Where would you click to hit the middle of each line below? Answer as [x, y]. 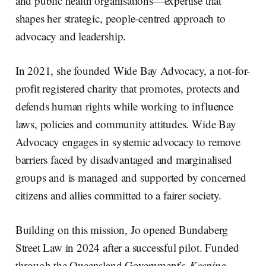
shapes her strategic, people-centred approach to [120, 18]
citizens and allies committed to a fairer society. [118, 195]
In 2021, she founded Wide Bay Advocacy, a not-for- [133, 70]
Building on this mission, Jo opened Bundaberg [122, 229]
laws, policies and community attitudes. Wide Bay [126, 123]
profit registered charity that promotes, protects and [127, 88]
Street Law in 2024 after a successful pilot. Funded [127, 247]
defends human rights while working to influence [124, 106]
